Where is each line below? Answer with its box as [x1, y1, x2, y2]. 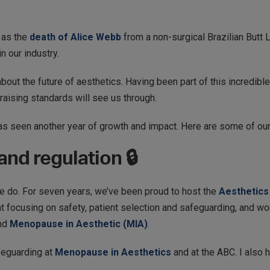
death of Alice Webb [27, 31, 121, 43]
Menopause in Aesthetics [52, 246, 171, 258]
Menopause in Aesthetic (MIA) [10, 218, 148, 230]
